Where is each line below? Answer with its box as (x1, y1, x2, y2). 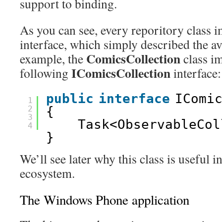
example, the (20, 50, 86, 67)
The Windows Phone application (20, 191, 189, 209)
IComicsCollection (71, 63, 170, 82)
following (20, 64, 71, 81)
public (46, 91, 94, 106)
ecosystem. (20, 165, 75, 181)
